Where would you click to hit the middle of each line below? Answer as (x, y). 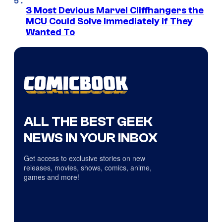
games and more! (52, 177)
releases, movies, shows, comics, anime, (88, 168)
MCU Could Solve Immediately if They (109, 22)
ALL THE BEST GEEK (88, 122)
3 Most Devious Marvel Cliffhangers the (115, 11)
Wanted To (50, 32)
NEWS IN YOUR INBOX (91, 138)
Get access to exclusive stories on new (84, 158)
